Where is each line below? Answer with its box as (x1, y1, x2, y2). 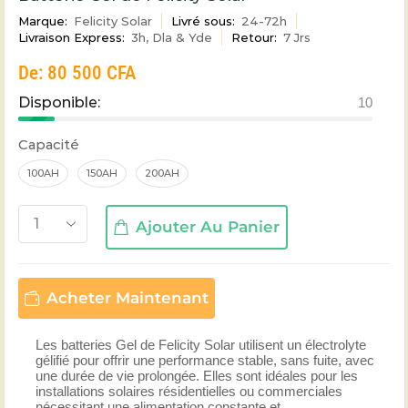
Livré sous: (171, 14, 235, 29)
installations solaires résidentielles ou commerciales (35, 383, 342, 400)
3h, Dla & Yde (131, 30, 212, 46)
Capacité (18, 137, 79, 154)
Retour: (231, 30, 277, 46)
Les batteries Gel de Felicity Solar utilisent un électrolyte (35, 337, 366, 353)
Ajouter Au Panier (136, 218, 280, 237)
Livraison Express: (18, 30, 125, 46)
